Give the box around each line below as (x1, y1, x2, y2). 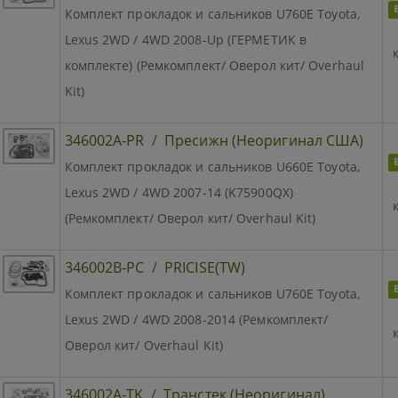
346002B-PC (64, 257, 145, 277)
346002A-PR (64, 130, 145, 150)
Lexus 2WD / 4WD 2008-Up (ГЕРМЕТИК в (64, 30, 307, 48)
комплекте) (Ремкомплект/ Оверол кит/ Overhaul (64, 56, 364, 74)
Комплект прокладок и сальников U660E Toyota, (64, 157, 360, 175)
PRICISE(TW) (164, 257, 246, 277)
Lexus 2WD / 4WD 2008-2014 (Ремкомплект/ (64, 310, 329, 328)
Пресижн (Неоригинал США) (164, 130, 364, 150)
